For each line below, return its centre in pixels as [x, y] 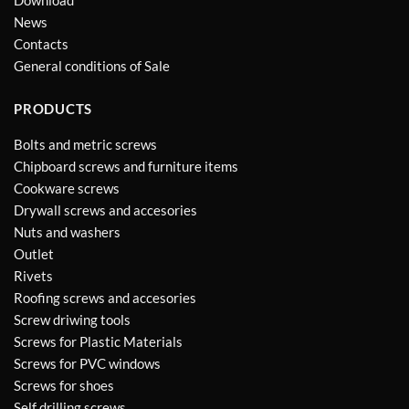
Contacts [41, 44]
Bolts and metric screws [85, 144]
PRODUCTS [53, 108]
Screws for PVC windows [87, 363]
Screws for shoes [64, 385]
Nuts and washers [67, 231]
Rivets [33, 275]
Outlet [34, 253]
